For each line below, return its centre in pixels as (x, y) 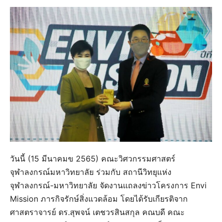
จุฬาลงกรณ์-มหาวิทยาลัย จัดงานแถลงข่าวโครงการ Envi (108, 186)
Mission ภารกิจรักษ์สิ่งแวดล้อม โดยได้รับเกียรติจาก (99, 199)
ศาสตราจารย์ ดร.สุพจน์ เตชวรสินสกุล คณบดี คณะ (97, 212)
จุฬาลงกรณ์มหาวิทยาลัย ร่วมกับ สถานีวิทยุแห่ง (91, 172)
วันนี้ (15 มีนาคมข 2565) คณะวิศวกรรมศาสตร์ (93, 159)
